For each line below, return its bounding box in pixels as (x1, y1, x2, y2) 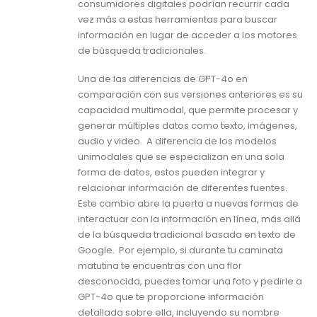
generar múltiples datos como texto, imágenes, (78, 119, 297, 133)
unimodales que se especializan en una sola (78, 150, 284, 164)
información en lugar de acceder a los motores (78, 28, 297, 42)
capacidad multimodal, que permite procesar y (78, 103, 298, 117)
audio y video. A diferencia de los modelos (78, 134, 277, 149)
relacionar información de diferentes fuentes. (78, 181, 289, 195)
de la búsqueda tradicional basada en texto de (78, 228, 296, 242)
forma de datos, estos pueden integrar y (78, 166, 265, 180)
